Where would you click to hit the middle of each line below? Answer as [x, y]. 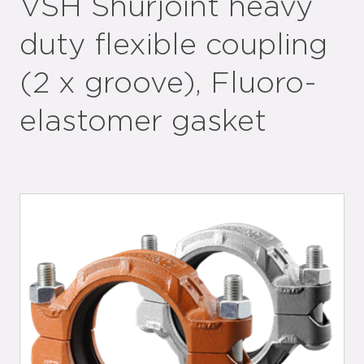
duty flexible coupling [173, 45]
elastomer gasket [143, 122]
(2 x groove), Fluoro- [168, 84]
